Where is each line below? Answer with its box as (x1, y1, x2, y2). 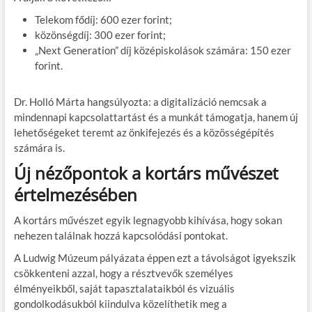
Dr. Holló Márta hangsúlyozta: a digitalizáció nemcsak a (13, 95, 267, 108)
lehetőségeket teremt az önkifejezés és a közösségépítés (13, 125, 274, 139)
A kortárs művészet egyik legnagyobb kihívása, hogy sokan (13, 213, 282, 226)
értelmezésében (13, 182, 137, 206)
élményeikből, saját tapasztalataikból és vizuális (13, 281, 235, 295)
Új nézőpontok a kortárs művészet (13, 161, 279, 185)
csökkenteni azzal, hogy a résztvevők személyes (13, 266, 233, 279)
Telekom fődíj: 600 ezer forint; (34, 13, 172, 26)
